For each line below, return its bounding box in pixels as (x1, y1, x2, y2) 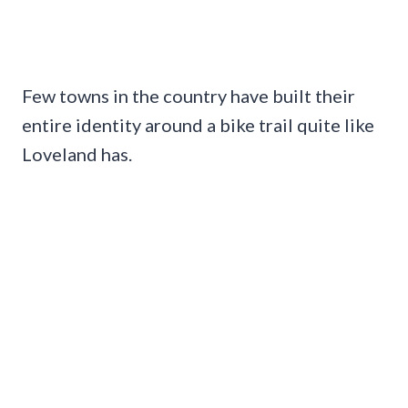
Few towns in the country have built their (22, 85, 355, 107)
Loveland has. (22, 143, 132, 166)
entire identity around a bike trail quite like (22, 114, 374, 137)
